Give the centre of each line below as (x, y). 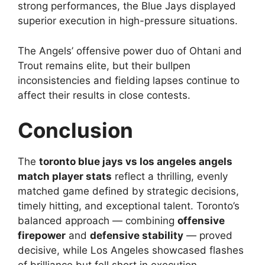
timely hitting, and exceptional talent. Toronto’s (129, 206)
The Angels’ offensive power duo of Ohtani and (130, 51)
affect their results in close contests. (104, 95)
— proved (208, 236)
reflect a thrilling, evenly (170, 177)
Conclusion (75, 130)
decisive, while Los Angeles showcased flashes (131, 251)
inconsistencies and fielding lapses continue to (129, 80)
